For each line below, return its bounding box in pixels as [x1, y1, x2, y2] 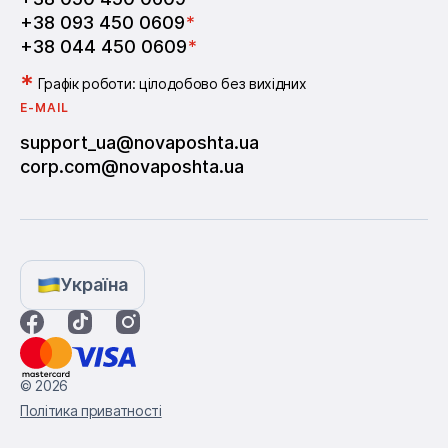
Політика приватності [20, 401, 162, 419]
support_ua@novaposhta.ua [20, 131, 259, 153]
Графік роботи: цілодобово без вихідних [37, 74, 307, 92]
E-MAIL [20, 99, 69, 115]
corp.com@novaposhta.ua [20, 155, 244, 177]
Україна [61, 273, 128, 295]
